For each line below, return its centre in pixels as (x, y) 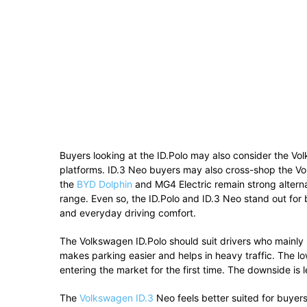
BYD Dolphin (105, 184)
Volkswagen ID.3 (116, 298)
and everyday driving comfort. (128, 213)
